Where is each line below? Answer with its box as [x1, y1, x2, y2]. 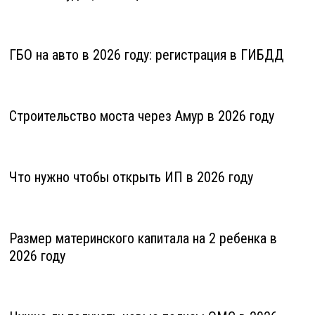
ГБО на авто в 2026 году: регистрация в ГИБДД [8, 46, 284, 64]
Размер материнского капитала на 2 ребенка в [8, 230, 277, 247]
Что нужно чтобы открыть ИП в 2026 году [8, 169, 253, 186]
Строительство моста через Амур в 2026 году [8, 108, 274, 125]
